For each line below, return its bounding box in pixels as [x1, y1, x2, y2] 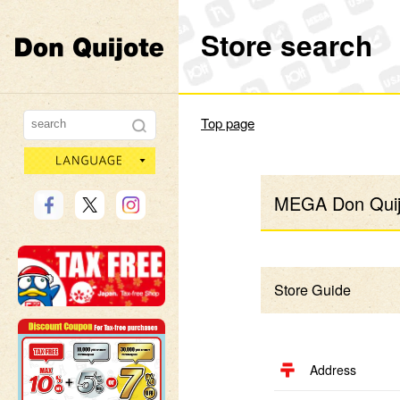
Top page [201, 113, 254, 132]
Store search [201, 25, 372, 65]
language [154, 148, 208, 167]
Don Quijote [163, 37, 230, 54]
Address [309, 361, 356, 379]
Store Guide [273, 279, 351, 300]
